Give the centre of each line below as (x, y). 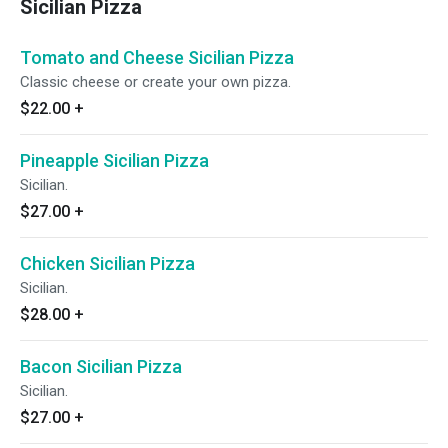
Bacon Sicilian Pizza (101, 366)
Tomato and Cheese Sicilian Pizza (157, 57)
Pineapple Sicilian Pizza (114, 160)
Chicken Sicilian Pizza (107, 263)
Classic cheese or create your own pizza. (155, 82)
